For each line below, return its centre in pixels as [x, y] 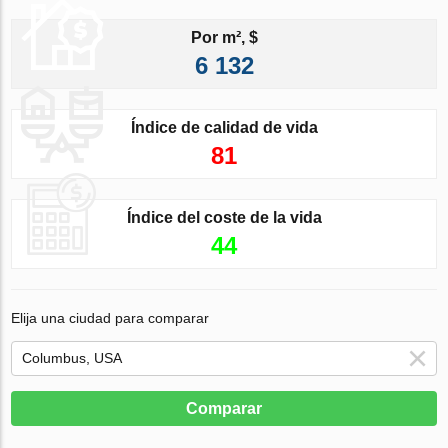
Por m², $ [224, 37]
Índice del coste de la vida [224, 217]
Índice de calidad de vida [224, 127]
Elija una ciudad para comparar [110, 317]
